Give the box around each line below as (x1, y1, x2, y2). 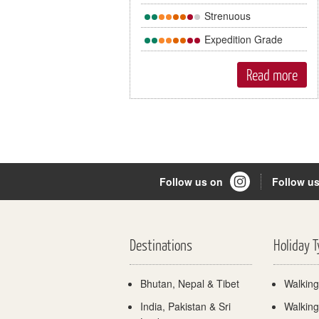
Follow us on (159, 174, 223, 189)
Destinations (130, 236, 192, 253)
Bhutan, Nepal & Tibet (140, 276, 239, 291)
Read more (246, 66, 298, 84)
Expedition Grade (202, 32, 283, 47)
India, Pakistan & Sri (140, 299, 231, 313)
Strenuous (202, 9, 251, 23)
